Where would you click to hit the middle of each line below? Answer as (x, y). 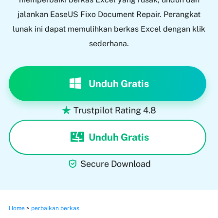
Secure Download (116, 163)
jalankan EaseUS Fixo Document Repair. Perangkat (109, 14)
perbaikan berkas (55, 208)
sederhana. (109, 43)
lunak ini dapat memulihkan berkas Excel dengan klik (109, 29)
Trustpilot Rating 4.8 (115, 110)
